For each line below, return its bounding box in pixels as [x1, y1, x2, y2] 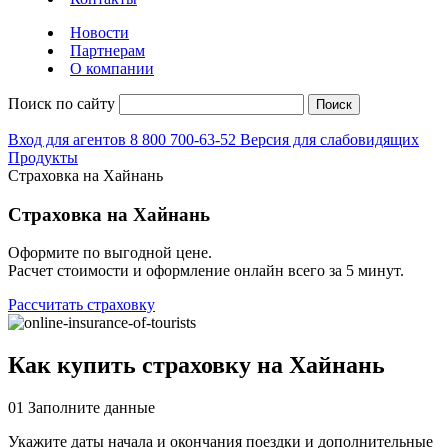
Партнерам [70, 42, 145, 59]
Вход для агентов [8, 131, 130, 148]
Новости [70, 24, 129, 41]
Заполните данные [28, 399, 155, 417]
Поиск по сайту [8, 95, 115, 112]
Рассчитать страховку [8, 296, 155, 314]
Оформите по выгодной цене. [8, 244, 212, 262]
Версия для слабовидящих [240, 131, 419, 148]
